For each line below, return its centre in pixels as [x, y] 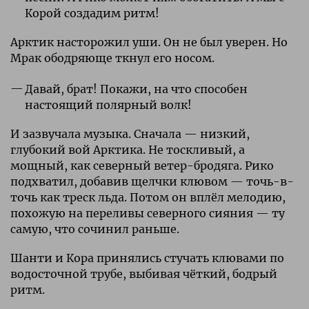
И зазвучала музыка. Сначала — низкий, [130, 133]
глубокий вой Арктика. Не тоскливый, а [128, 149]
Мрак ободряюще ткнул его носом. [112, 58]
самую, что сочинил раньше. [95, 229]
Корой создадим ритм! [92, 13]
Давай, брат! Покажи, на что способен [136, 89]
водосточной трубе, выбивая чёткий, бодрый [144, 273]
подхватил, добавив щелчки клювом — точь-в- [152, 181]
